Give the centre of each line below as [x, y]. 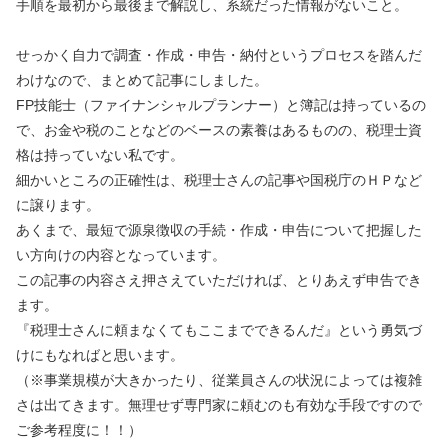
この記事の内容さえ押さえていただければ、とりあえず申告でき [219, 279]
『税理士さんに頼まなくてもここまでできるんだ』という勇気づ [219, 329]
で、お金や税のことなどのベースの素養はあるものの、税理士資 [219, 129]
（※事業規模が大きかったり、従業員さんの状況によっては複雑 [219, 379]
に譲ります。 [58, 204]
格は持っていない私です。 [100, 154]
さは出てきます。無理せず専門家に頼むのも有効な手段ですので [219, 404]
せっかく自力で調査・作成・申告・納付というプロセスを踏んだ [219, 54]
